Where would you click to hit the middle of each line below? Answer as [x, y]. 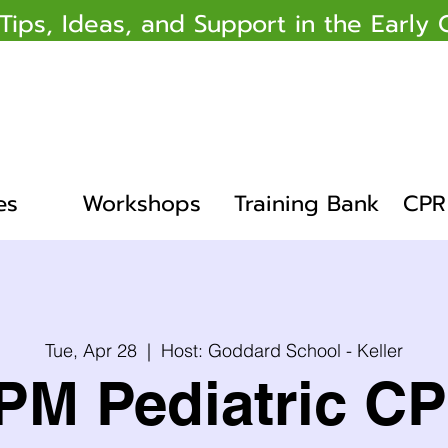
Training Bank [307, 203]
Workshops [141, 203]
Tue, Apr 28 [91, 350]
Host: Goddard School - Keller [282, 350]
